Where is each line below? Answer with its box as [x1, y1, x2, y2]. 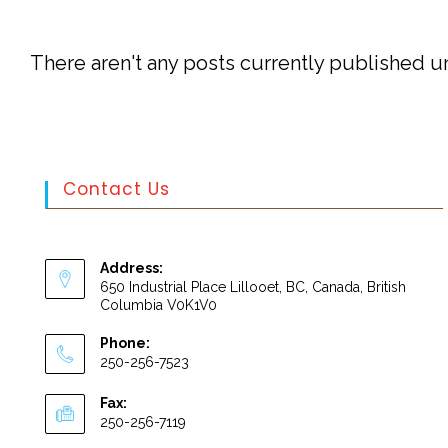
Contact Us [63, 177, 170, 201]
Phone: [100, 335, 150, 351]
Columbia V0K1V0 [100, 297, 217, 313]
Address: [100, 260, 163, 276]
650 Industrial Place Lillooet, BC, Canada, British [100, 279, 406, 295]
